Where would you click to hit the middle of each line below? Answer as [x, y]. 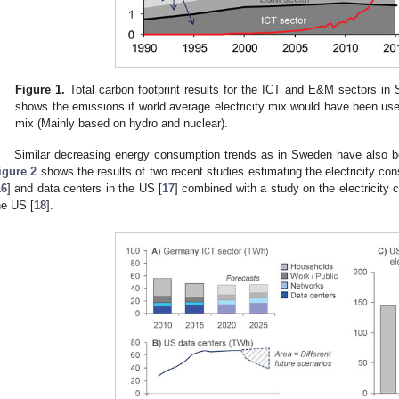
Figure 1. [41, 90]
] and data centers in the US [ [85, 189]
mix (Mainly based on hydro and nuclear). [122, 124]
